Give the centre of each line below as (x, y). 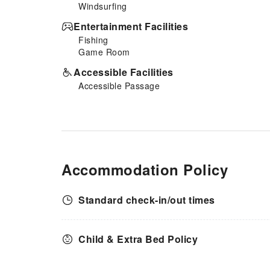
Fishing (93, 39)
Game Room (104, 52)
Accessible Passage (119, 85)
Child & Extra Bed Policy (138, 239)
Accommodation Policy (145, 169)
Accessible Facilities (124, 72)
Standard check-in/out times (147, 199)
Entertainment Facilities (131, 26)
